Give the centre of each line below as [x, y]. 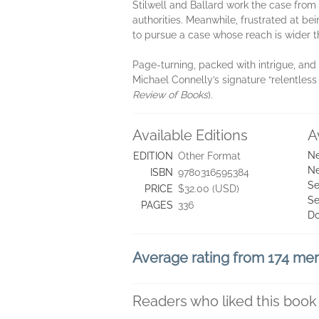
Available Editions [190, 135]
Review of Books [170, 95]
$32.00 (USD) [209, 189]
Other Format [209, 156]
